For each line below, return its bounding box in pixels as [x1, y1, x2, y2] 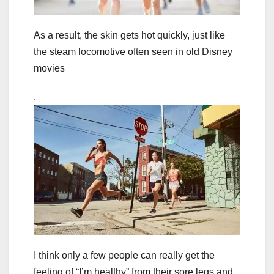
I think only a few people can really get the [34, 250, 215, 261]
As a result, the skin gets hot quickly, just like [34, 29, 225, 40]
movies [34, 62, 65, 73]
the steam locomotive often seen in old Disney [34, 46, 232, 57]
